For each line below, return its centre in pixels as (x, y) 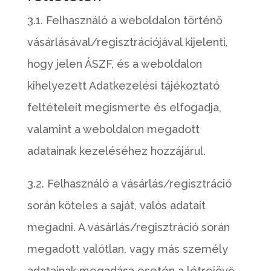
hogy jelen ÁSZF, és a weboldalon (114, 64)
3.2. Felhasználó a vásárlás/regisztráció (129, 184)
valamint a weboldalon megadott (113, 129)
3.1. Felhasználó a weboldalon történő (125, 20)
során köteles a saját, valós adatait (116, 205)
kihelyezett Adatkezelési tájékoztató (123, 86)
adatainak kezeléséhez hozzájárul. (116, 151)
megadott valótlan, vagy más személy (127, 249)
